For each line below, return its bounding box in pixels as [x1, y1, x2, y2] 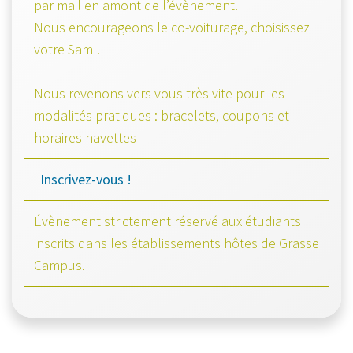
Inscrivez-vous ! [40, 169, 132, 188]
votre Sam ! [34, 39, 100, 58]
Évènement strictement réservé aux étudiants [34, 211, 301, 230]
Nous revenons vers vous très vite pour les [34, 84, 284, 102]
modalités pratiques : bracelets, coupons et [34, 106, 289, 124]
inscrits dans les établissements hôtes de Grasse [34, 233, 319, 252]
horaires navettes [34, 128, 136, 147]
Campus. [34, 255, 85, 274]
